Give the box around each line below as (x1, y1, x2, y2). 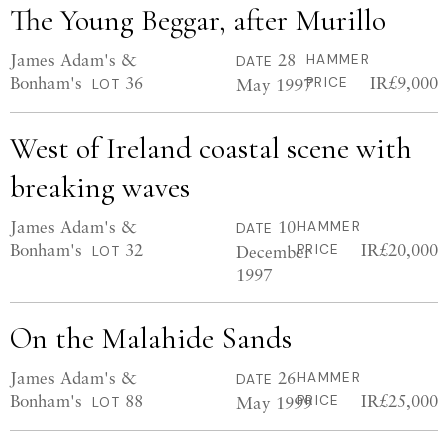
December (236, 241, 311, 262)
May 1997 (236, 74, 312, 95)
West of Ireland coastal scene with (10, 130, 412, 167)
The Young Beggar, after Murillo (10, 2, 386, 39)
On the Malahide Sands (10, 320, 292, 357)
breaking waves (10, 169, 190, 206)
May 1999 (236, 392, 312, 413)
